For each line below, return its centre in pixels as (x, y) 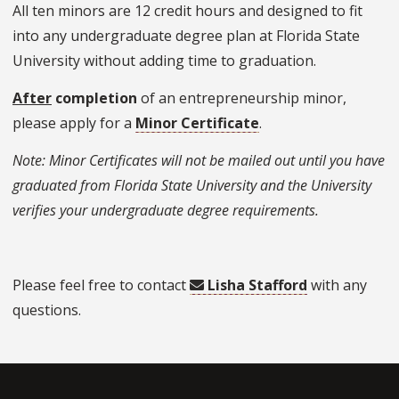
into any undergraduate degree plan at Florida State (186, 36)
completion (94, 98)
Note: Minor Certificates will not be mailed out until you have (199, 161)
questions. (47, 310)
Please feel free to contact (101, 285)
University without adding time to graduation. (164, 61)
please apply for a (74, 123)
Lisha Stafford (257, 285)
